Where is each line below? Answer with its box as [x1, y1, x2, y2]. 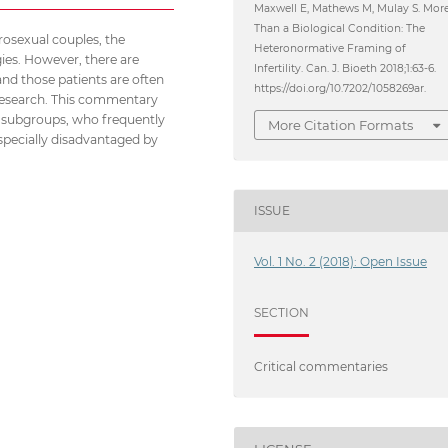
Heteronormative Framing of [254, 42, 407, 56]
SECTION [254, 305, 310, 321]
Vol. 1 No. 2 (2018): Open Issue [254, 254, 428, 270]
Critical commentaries [254, 359, 389, 375]
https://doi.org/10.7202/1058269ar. [254, 82, 427, 96]
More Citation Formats [268, 116, 414, 133]
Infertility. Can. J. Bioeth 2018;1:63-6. [254, 62, 437, 76]
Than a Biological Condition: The [254, 22, 426, 36]
